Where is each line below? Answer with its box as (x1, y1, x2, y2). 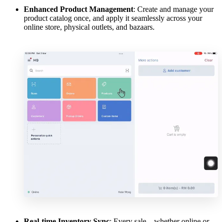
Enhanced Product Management (24, 4, 133, 13)
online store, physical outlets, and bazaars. (24, 22, 155, 31)
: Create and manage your (133, 4, 214, 13)
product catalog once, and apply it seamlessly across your (24, 13, 202, 22)
